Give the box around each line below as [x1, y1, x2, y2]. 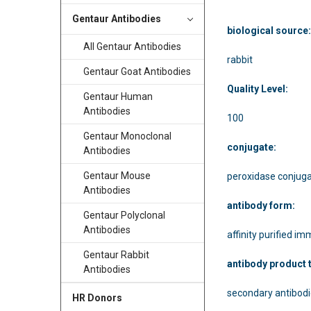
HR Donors [72, 292, 122, 304]
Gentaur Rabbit [83, 249, 149, 261]
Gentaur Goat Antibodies [83, 66, 191, 78]
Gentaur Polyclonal [83, 210, 165, 221]
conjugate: [227, 141, 277, 153]
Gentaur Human [83, 91, 153, 103]
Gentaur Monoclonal [83, 131, 171, 142]
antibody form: [227, 199, 296, 211]
